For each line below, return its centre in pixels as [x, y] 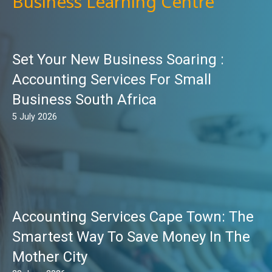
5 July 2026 [35, 117]
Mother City [50, 257]
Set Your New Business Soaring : [118, 60]
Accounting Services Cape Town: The [133, 217]
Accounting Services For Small [112, 80]
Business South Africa [84, 100]
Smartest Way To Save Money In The [131, 237]
